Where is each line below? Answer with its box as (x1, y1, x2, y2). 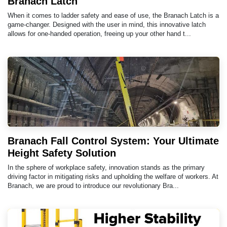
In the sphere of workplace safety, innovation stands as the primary (8, 163, 205, 171)
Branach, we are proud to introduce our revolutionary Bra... (8, 181, 179, 190)
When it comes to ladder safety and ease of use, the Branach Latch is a (8, 11, 219, 19)
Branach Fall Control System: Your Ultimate (8, 135, 219, 146)
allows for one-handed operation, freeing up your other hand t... (8, 29, 191, 37)
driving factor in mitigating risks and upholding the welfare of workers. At (8, 172, 218, 180)
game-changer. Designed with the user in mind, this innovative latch (8, 20, 206, 28)
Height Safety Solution (8, 147, 116, 159)
